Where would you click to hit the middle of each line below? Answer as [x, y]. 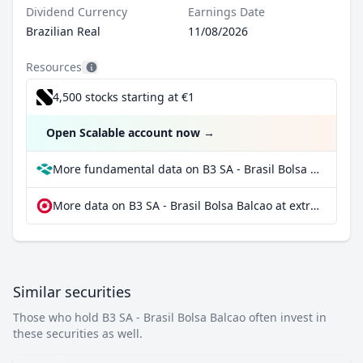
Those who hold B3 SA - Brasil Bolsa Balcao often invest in [170, 317]
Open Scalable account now [123, 132]
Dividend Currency [77, 12]
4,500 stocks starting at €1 [124, 97]
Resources [54, 67]
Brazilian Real [63, 31]
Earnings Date [226, 12]
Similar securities [72, 292]
